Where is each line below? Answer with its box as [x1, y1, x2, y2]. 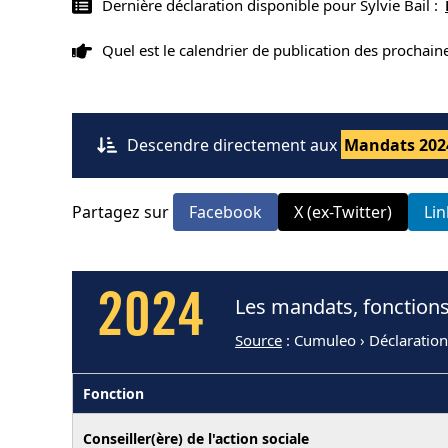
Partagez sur [72, 200, 173, 223]
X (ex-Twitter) [294, 200, 392, 223]
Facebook [189, 200, 262, 223]
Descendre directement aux [127, 133, 341, 156]
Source [235, 330, 282, 350]
